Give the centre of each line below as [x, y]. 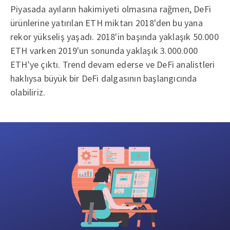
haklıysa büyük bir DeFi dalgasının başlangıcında [104, 78]
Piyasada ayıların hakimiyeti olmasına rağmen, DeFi [111, 9]
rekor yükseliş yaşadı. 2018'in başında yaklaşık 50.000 [114, 36]
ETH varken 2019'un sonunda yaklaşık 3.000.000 [104, 50]
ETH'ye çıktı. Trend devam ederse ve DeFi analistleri [113, 64]
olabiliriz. [28, 92]
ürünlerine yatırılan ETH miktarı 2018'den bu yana [107, 23]
